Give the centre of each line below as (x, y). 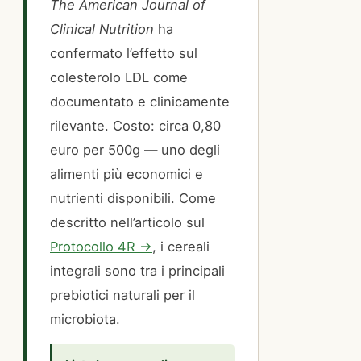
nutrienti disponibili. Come (133, 199)
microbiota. (85, 320)
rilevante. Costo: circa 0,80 (135, 126)
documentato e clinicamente (140, 102)
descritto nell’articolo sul (127, 223)
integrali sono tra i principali (137, 271)
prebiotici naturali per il (122, 295)
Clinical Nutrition (102, 29)
